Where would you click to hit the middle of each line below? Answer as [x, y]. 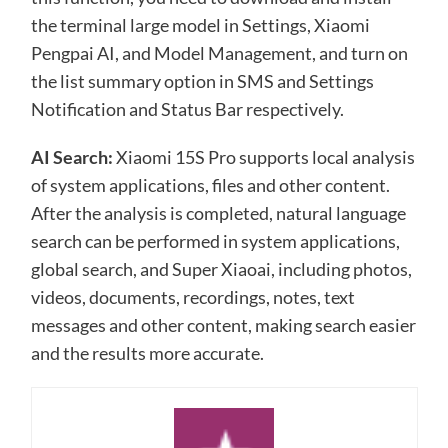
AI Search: [71, 157]
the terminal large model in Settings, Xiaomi [200, 25]
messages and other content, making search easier [223, 325]
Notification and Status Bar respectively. [187, 109]
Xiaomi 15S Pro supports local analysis [263, 157]
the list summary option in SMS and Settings [202, 81]
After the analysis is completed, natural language [218, 213]
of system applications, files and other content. [210, 185]
